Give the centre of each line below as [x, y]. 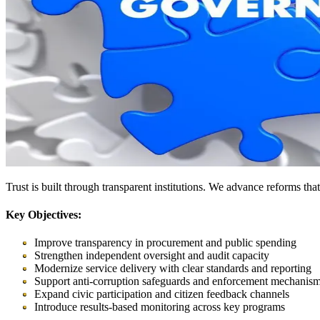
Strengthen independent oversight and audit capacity [152, 256]
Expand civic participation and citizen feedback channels [162, 294]
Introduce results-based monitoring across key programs [160, 307]
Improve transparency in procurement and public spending [165, 243]
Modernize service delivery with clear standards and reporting [173, 269]
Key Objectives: [44, 215]
